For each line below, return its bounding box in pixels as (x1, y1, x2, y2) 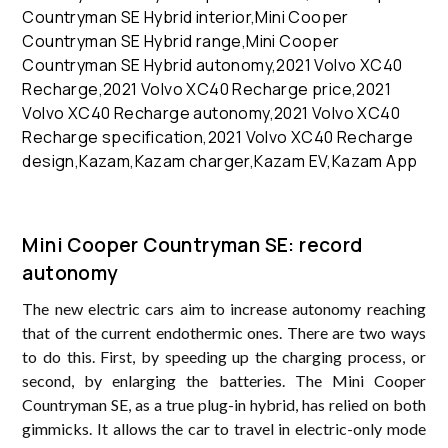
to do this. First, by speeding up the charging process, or (22, 346, 426, 366)
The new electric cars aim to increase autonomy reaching (22, 298, 426, 318)
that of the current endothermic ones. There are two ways (22, 322, 426, 342)
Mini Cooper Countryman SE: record (22, 231, 363, 258)
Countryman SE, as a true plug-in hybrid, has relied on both (22, 394, 426, 414)
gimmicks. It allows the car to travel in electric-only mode (22, 418, 426, 438)
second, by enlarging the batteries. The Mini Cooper (22, 370, 426, 390)
